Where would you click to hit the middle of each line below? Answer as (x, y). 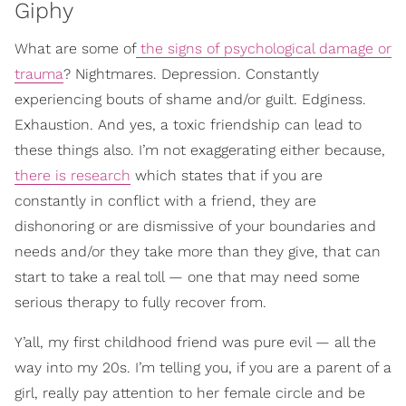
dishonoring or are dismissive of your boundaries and (195, 226)
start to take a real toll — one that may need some (187, 276)
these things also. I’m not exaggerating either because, (200, 150)
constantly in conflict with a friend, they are (165, 200)
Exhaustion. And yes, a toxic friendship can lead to (188, 124)
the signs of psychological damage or (264, 48)
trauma (39, 73)
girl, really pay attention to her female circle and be (190, 392)
